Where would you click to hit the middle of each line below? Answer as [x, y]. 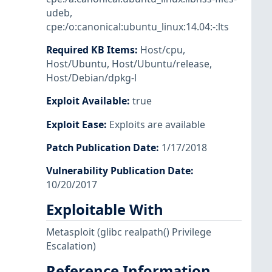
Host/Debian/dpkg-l [91, 78]
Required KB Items [90, 50]
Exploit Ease [75, 124]
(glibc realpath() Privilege [154, 232]
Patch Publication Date [101, 147]
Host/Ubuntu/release [161, 64]
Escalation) [71, 246]
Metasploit [72, 232]
